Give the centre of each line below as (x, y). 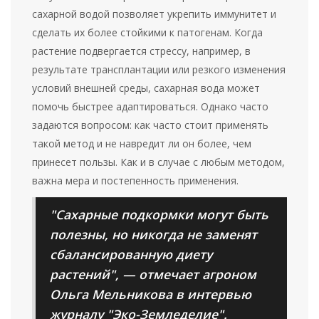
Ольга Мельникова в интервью (151, 294)
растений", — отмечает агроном (153, 274)
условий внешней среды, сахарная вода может (146, 88)
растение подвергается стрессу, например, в (142, 51)
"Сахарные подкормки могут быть (159, 215)
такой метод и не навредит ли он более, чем (142, 144)
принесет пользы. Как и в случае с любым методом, (159, 162)
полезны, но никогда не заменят (153, 235)
